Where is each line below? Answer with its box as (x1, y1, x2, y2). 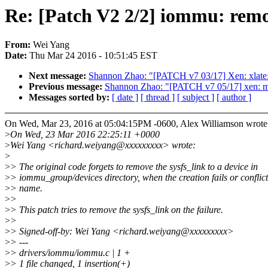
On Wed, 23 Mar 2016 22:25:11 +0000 (10, 129, 160, 140)
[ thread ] (141, 92, 175, 103)
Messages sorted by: (29, 92, 112, 103)
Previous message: (29, 81, 105, 92)
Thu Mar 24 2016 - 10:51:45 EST (29, 50, 157, 61)
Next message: (29, 71, 89, 81)
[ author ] (217, 92, 251, 103)
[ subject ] (177, 92, 214, 103)
